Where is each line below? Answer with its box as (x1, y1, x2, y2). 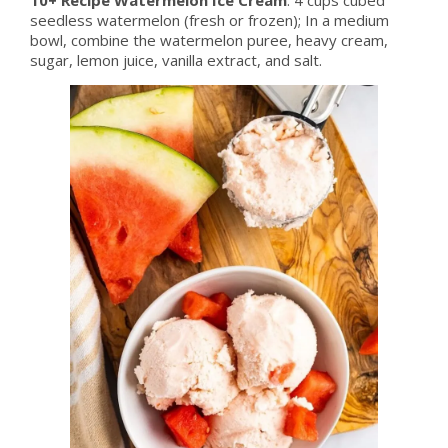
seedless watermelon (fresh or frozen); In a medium (29, 9, 389, 30)
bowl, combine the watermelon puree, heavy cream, (29, 29, 388, 50)
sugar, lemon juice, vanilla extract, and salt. (29, 49, 322, 70)
